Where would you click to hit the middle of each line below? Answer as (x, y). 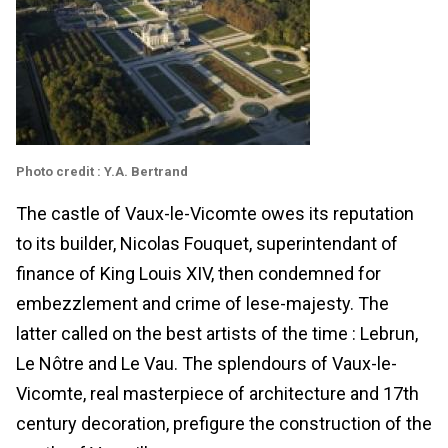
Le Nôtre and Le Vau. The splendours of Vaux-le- (206, 363)
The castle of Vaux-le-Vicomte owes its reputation (215, 213)
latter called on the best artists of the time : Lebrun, (217, 333)
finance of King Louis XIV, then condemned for (198, 273)
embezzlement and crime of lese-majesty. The (202, 303)
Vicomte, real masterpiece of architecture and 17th (217, 393)
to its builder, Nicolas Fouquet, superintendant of (207, 243)
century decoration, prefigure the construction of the (224, 423)
